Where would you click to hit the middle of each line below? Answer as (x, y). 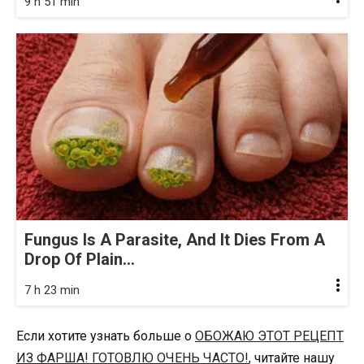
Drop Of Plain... (80, 259)
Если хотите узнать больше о (106, 336)
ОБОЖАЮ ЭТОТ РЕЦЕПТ (269, 336)
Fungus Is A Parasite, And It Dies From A (175, 239)
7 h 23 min (52, 290)
